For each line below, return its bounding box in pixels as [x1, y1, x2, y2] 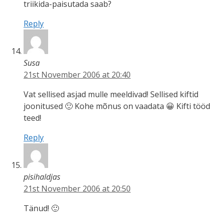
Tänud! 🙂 [24, 202, 59, 214]
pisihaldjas [24, 171, 60, 182]
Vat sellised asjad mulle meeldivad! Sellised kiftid [24, 88, 198, 100]
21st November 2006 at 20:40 [24, 69, 131, 80]
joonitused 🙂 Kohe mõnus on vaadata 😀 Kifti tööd [24, 100, 210, 111]
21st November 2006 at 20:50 [24, 183, 131, 194]
